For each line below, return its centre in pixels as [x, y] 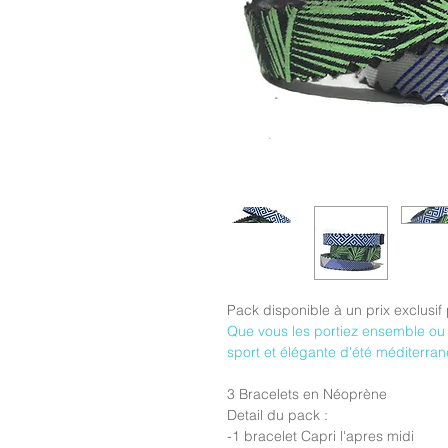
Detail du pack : [277, 415]
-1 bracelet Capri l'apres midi [320, 436]
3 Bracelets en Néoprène [309, 394]
